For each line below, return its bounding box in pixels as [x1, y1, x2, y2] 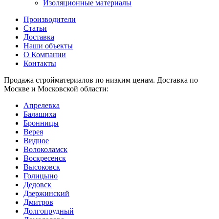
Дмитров [23, 197, 53, 206]
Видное [23, 136, 49, 145]
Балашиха [23, 109, 56, 118]
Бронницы [23, 118, 59, 127]
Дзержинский [23, 189, 69, 197]
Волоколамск [23, 145, 67, 153]
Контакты [23, 59, 56, 67]
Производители [23, 15, 76, 23]
